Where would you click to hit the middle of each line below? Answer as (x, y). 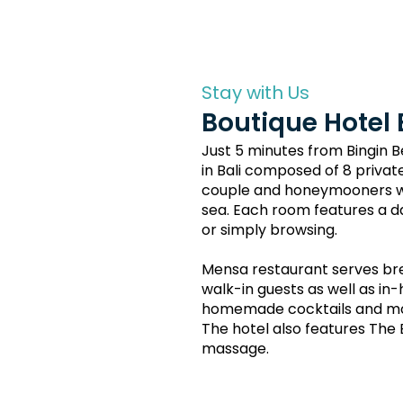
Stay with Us (255, 93)
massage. (235, 349)
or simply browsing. (269, 230)
